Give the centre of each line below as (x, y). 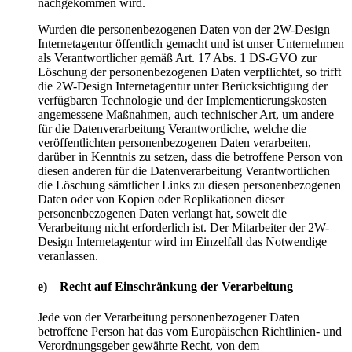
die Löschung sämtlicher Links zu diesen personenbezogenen (189, 185)
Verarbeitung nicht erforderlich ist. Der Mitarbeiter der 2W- (183, 227)
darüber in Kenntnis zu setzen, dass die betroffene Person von (190, 156)
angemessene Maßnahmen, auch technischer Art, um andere (186, 114)
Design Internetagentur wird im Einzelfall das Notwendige (182, 241)
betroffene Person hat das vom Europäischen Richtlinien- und (190, 332)
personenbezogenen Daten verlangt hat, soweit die (162, 213)
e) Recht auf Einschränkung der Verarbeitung (165, 286)
